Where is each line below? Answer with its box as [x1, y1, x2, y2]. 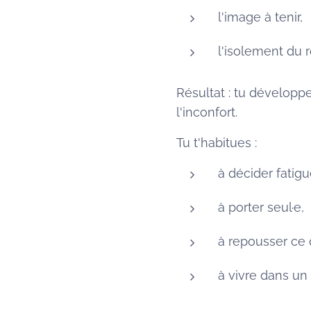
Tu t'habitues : [176, 135, 257, 150]
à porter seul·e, [218, 200, 304, 215]
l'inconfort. [176, 105, 237, 119]
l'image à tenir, [218, 10, 303, 24]
